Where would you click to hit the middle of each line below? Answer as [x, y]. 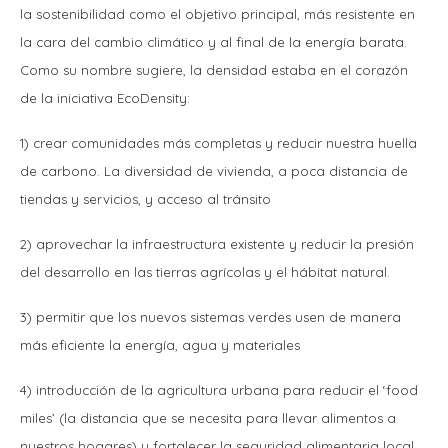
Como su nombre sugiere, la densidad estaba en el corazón [214, 69]
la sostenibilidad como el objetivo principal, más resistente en [217, 13]
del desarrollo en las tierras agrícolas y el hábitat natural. [207, 271]
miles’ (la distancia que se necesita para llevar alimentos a [208, 417]
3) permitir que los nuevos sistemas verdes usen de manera [210, 316]
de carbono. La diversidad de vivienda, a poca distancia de [214, 170]
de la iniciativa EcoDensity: [107, 97]
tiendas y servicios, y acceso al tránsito [147, 198]
